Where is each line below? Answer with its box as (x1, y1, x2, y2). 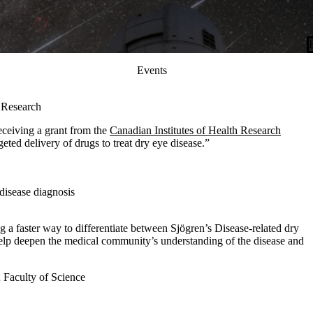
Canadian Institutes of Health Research (110, 124, 281, 136)
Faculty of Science (3, 271, 85, 283)
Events (137, 64, 168, 76)
